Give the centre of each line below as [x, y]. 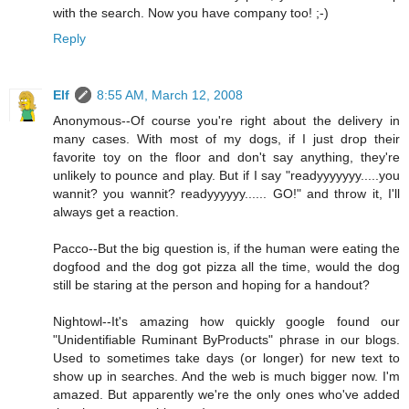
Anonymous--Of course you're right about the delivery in [226, 120]
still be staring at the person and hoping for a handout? [211, 284]
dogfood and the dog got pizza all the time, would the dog [226, 266]
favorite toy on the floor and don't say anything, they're [226, 157]
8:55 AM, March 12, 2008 [170, 94]
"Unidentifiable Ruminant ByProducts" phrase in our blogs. [226, 339]
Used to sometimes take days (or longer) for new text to [226, 357]
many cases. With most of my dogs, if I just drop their [226, 138]
